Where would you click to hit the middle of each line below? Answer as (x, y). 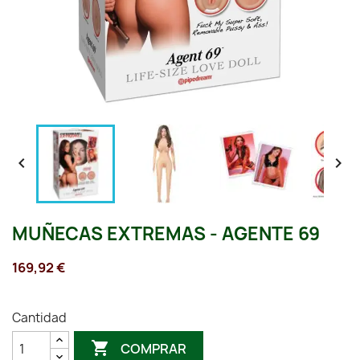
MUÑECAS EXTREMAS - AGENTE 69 (166, 234)
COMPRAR (154, 348)
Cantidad (39, 318)
